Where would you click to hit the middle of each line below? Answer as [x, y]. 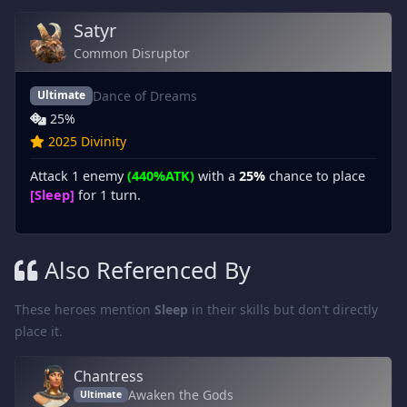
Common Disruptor [132, 53]
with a [217, 175]
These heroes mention [84, 309]
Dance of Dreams [144, 95]
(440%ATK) [161, 175]
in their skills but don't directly [283, 309]
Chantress [109, 376]
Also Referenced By [148, 269]
